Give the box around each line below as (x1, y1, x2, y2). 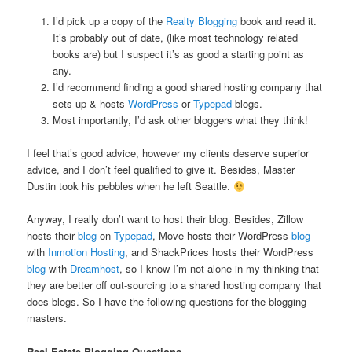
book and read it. (236, 13, 317, 29)
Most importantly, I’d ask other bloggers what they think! (52, 112, 308, 128)
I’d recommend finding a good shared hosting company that (52, 79, 322, 95)
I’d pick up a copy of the (52, 13, 166, 29)
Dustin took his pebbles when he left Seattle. (27, 178, 234, 194)
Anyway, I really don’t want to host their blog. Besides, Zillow (27, 211, 304, 227)
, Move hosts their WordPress (152, 228, 292, 244)
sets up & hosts (52, 96, 128, 112)
